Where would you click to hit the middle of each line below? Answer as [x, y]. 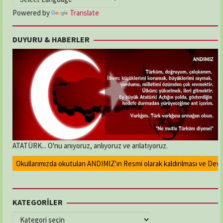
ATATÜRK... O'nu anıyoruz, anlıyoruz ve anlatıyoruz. [90, 146]
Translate [84, 12]
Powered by [32, 12]
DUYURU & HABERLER [51, 39]
